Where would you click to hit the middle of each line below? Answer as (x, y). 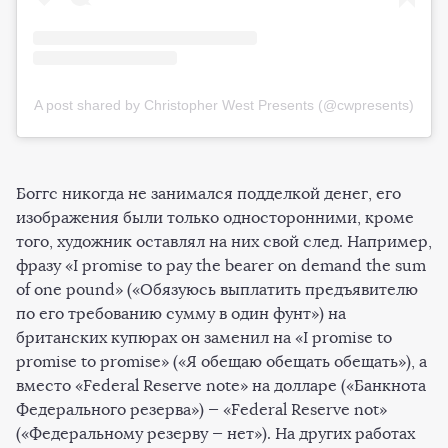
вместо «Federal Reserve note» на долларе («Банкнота (221, 385)
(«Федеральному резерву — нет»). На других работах (215, 433)
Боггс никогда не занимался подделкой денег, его (208, 193)
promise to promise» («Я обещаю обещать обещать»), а (221, 361)
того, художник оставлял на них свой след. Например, (224, 241)
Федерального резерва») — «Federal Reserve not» (201, 409)
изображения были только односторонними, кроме (215, 217)
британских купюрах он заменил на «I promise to (204, 337)
